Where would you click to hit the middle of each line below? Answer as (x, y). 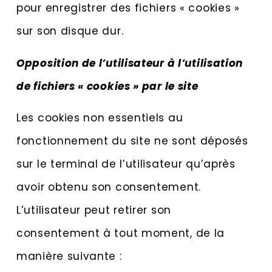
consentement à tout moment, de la (121, 233)
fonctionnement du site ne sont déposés (132, 141)
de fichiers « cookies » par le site (107, 86)
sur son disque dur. (70, 31)
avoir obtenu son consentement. (109, 187)
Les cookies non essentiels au (100, 117)
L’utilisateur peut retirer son (94, 210)
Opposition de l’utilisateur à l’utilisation (130, 63)
